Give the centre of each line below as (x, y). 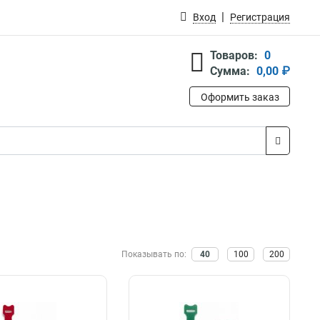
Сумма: (230, 71)
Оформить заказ (240, 97)
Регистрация (260, 17)
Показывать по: (155, 254)
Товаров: (234, 55)
